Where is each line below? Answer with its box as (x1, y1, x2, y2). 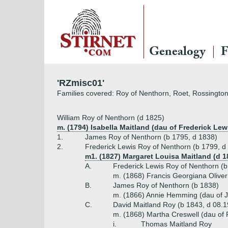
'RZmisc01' (57, 78, 104, 88)
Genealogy (149, 43, 206, 64)
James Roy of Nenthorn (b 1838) (113, 181, 219, 189)
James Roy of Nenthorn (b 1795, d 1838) (85, 133, 217, 141)
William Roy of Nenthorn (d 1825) (57, 113, 164, 122)
